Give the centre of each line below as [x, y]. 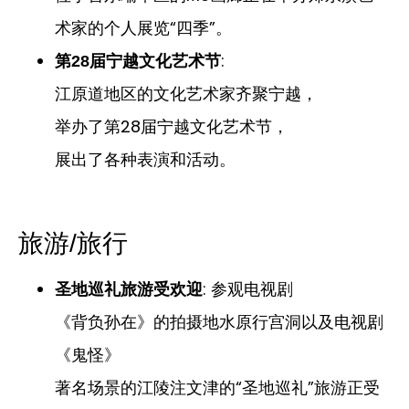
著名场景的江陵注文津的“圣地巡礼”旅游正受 [217, 388]
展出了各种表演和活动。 [145, 160]
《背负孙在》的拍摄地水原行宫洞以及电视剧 [219, 322]
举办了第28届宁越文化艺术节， [172, 127]
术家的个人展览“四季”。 [143, 28]
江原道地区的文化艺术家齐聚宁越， [186, 94]
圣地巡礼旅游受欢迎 [129, 290]
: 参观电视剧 [248, 289]
